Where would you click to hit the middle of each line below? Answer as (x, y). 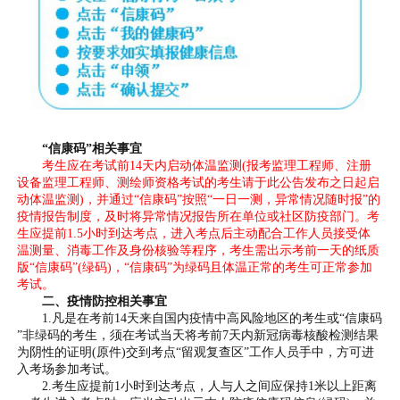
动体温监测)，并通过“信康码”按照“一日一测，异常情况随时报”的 (199, 199)
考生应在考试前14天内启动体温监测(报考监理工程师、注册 (207, 165)
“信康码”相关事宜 (92, 148)
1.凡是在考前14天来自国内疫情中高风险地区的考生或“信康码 (200, 317)
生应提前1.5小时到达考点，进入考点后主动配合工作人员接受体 (194, 233)
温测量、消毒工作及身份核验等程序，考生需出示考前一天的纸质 (199, 250)
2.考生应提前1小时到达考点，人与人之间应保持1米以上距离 (197, 385)
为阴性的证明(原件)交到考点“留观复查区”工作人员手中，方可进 (196, 351)
